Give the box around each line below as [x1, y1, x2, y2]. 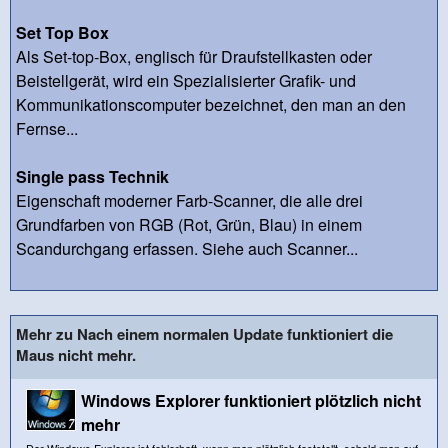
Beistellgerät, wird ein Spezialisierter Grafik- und [16, 68, 356, 92]
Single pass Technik [16, 164, 169, 188]
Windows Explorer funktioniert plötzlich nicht [81, 388, 421, 412]
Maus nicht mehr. [16, 343, 136, 366]
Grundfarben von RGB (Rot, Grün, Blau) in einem [16, 212, 362, 236]
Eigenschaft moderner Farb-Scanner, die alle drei [16, 188, 363, 212]
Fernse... [16, 116, 78, 140]
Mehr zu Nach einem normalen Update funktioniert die [16, 322, 393, 345]
